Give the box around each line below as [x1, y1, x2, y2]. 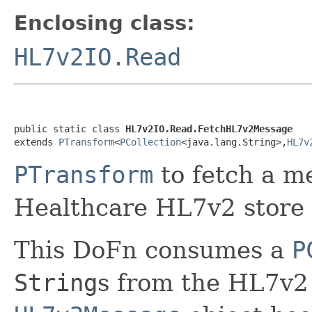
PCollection [120, 136, 181, 148]
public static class [14, 123, 125, 134]
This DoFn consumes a [14, 235, 292, 264]
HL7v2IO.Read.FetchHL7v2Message [125, 123, 292, 134]
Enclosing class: [14, 10, 195, 35]
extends [14, 136, 58, 148]
